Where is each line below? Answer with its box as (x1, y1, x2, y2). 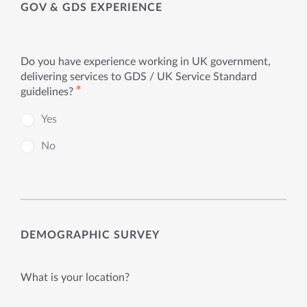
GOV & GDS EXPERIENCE (21, 1, 162, 13)
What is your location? (21, 271, 130, 283)
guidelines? (21, 86, 73, 97)
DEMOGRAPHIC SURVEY (21, 229, 160, 241)
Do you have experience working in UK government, (21, 56, 271, 67)
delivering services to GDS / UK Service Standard (21, 71, 257, 82)
